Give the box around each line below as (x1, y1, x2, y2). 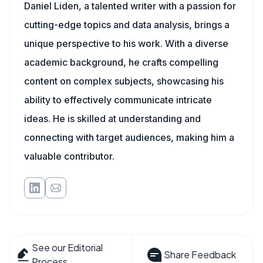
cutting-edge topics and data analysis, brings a (24, 19, 230, 31)
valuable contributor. (24, 150, 114, 162)
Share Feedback (163, 248, 236, 261)
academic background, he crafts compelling (24, 56, 218, 68)
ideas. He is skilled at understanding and (24, 113, 201, 124)
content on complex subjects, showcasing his (24, 75, 224, 87)
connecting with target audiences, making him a (24, 131, 234, 143)
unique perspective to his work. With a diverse (24, 38, 228, 49)
